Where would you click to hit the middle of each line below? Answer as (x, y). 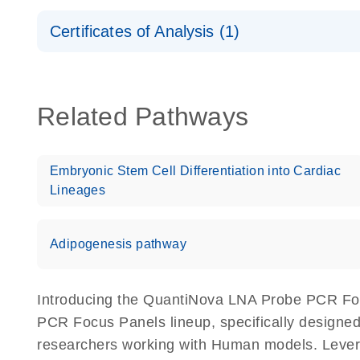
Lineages (78, 190)
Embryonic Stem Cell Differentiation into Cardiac (196, 171)
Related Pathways (143, 117)
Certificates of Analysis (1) (145, 32)
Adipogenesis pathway (118, 244)
